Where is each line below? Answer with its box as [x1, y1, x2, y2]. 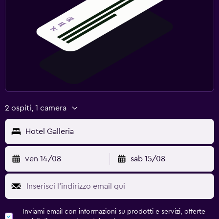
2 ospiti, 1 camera [5, 104, 66, 112]
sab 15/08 [130, 154, 165, 163]
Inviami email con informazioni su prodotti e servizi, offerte [22, 208, 205, 215]
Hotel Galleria [25, 127, 74, 135]
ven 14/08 [25, 154, 61, 163]
